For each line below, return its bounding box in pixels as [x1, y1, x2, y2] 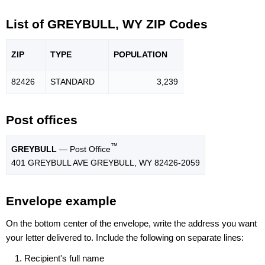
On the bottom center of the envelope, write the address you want [6, 218, 257, 228]
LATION [137, 50, 167, 60]
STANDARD [50, 77, 95, 87]
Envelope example [6, 194, 117, 208]
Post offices [6, 113, 77, 127]
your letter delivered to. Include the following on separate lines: [6, 232, 244, 243]
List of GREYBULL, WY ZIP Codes [6, 17, 208, 31]
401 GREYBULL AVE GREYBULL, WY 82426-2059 [11, 157, 200, 167]
